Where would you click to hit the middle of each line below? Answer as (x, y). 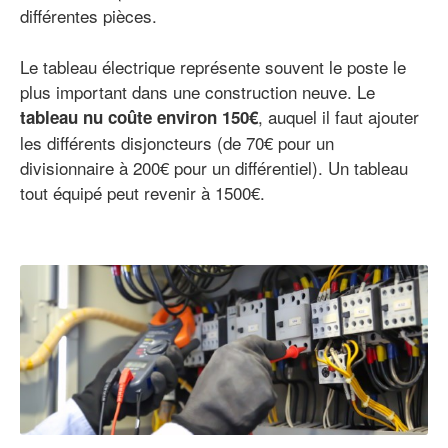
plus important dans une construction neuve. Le (197, 92)
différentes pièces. (88, 16)
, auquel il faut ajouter (338, 117)
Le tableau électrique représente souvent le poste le (213, 67)
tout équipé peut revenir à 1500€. (142, 193)
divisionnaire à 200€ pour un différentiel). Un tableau (214, 168)
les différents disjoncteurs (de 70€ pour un (177, 143)
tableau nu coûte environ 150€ (139, 117)
